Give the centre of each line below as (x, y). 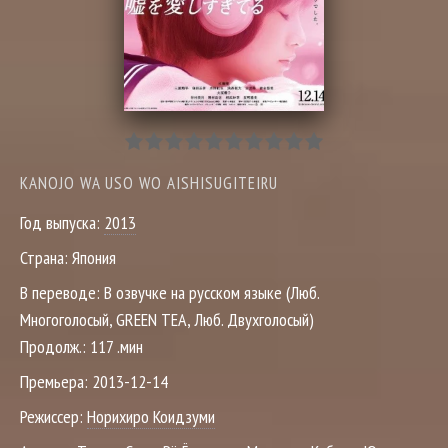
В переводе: (62, 292)
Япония (94, 257)
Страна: (46, 257)
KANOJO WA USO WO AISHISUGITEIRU (149, 183)
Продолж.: (55, 346)
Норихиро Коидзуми (151, 416)
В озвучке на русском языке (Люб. (211, 292)
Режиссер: (53, 416)
